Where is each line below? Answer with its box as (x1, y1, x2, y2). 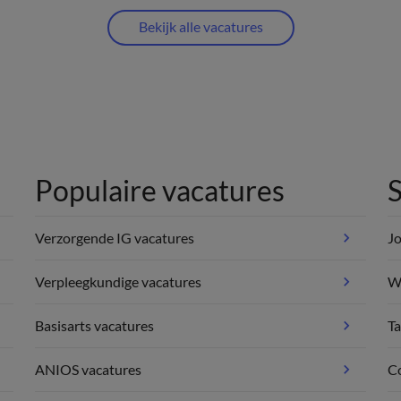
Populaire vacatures (35, 172, 286, 208)
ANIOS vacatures (35, 360, 142, 378)
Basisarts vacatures (35, 316, 155, 334)
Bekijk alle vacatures (138, 17, 263, 35)
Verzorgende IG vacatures (35, 228, 195, 246)
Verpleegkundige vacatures (35, 272, 202, 290)
